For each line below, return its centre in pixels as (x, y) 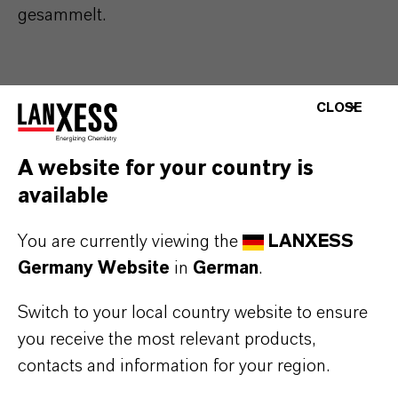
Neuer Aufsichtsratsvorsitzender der (195, 338)
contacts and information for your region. (174, 366)
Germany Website (94, 268)
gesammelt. (62, 15)
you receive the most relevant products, (167, 339)
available (63, 196)
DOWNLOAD (72, 292)
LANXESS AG (99, 366)
